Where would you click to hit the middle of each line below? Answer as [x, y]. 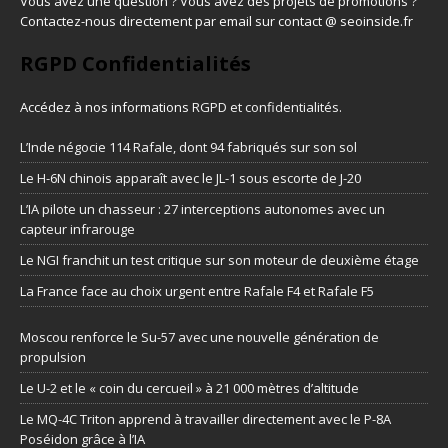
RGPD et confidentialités [265, 107]
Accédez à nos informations [106, 107]
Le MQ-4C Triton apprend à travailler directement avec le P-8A [205, 419]
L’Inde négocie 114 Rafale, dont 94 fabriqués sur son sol [188, 147]
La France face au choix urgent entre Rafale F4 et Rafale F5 [197, 291]
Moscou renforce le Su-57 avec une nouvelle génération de [199, 337]
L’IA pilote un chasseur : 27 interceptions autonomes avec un [202, 209]
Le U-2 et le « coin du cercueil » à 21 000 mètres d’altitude [189, 388]
